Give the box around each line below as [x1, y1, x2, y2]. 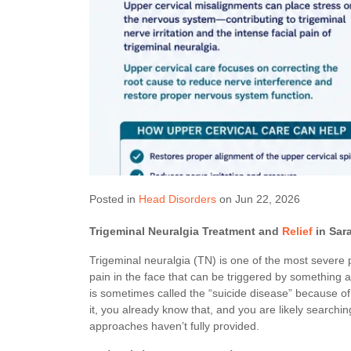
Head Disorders [139, 193, 216, 205]
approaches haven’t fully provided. [89, 320, 259, 332]
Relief [282, 225, 316, 237]
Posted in [89, 193, 139, 205]
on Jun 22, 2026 [216, 193, 300, 205]
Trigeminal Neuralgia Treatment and [89, 225, 282, 237]
